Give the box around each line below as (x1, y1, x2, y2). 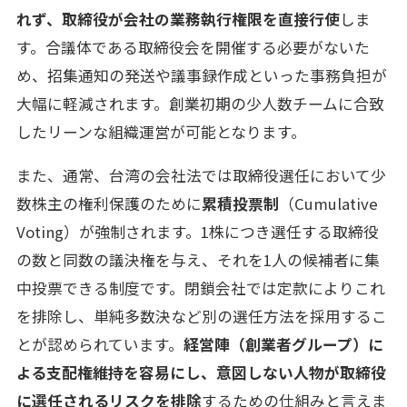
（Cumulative (278, 192, 378, 214)
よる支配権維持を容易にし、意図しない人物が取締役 (15, 361, 386, 383)
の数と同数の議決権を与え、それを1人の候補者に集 (15, 248, 380, 271)
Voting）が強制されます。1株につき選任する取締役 (15, 220, 379, 243)
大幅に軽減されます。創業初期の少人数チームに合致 (15, 92, 384, 114)
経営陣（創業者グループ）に (183, 333, 383, 355)
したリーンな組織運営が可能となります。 (15, 120, 306, 143)
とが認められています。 (15, 333, 184, 355)
